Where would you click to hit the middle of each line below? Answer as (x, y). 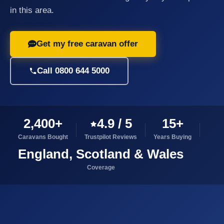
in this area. (32, 10)
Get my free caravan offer (87, 44)
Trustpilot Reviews (111, 137)
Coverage (101, 167)
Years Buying (172, 137)
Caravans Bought (43, 137)
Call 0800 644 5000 (73, 71)
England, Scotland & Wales (101, 154)
